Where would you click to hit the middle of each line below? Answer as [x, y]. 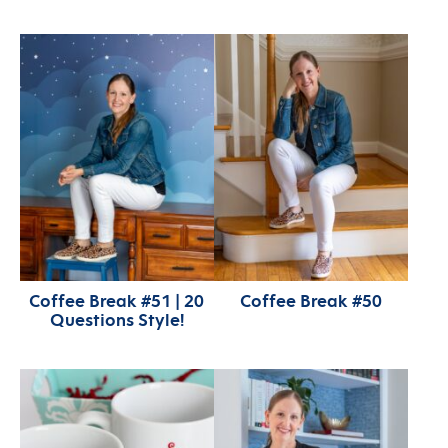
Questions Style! [116, 319]
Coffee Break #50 [310, 300]
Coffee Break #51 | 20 [117, 300]
